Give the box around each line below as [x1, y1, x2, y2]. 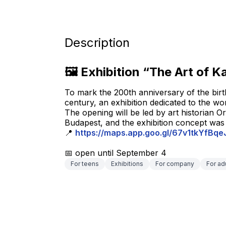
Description [65, 35, 130, 50]
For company [155, 160, 194, 167]
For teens [71, 160, 99, 167]
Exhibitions [111, 160, 143, 167]
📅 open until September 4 [65, 148, 166, 158]
